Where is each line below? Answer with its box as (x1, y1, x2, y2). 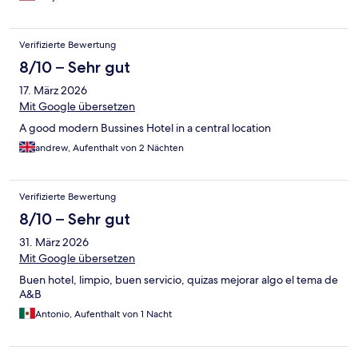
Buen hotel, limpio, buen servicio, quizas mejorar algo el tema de (19, 272, 338, 287)
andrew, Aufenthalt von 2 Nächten (35, 141, 184, 154)
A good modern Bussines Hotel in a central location (19, 120, 271, 135)
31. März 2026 (19, 234, 89, 249)
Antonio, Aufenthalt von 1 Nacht (35, 307, 172, 320)
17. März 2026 (19, 82, 87, 97)
